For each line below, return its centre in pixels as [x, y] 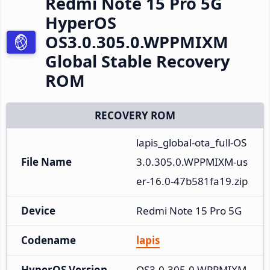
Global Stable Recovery [137, 61]
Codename [49, 240]
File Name [46, 162]
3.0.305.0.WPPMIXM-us [192, 162]
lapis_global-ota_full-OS [191, 142]
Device [38, 210]
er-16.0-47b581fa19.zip [192, 181]
